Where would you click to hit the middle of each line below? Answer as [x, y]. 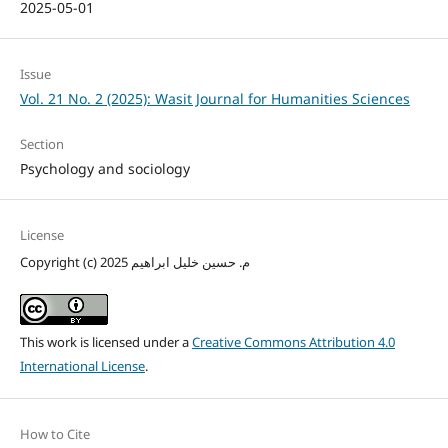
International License [82, 365]
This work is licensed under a [105, 341]
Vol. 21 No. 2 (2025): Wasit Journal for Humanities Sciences [214, 98]
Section [41, 143]
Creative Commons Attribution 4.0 [293, 341]
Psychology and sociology [104, 168]
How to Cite [54, 433]
